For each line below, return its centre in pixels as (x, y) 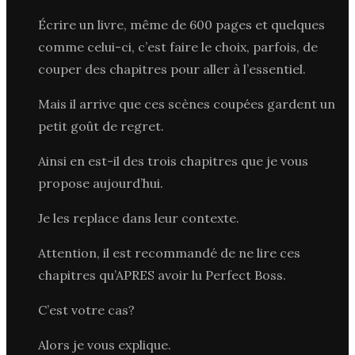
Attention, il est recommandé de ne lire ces (169, 252)
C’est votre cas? (86, 309)
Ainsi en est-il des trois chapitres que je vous (173, 160)
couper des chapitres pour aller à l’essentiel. (172, 69)
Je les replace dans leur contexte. (139, 218)
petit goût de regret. (101, 126)
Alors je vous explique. (105, 344)
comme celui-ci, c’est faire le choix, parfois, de (178, 46)
